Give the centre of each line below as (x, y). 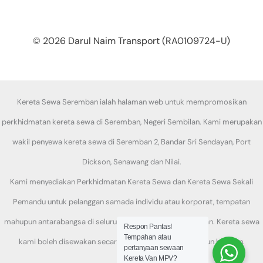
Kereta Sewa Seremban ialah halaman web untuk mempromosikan (131, 102)
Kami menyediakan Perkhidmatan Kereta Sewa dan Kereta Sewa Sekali (131, 182)
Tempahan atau (148, 237)
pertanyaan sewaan (154, 248)
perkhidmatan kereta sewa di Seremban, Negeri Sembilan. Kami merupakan (131, 122)
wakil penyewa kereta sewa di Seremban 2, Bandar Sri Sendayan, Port (131, 142)
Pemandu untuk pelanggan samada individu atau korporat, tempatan (131, 202)
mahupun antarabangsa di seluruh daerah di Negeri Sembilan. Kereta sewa (131, 222)
